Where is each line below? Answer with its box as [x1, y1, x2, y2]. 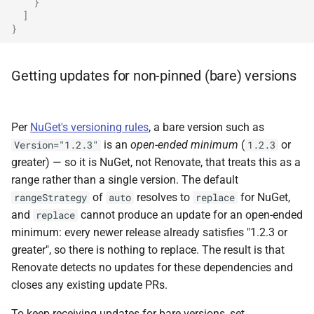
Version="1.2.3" [14, 139, 98, 151]
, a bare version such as [149, 121, 264, 134]
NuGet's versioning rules [30, 121, 149, 134]
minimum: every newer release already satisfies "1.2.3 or [11, 226, 287, 239]
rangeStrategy [14, 191, 87, 204]
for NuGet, [238, 191, 290, 204]
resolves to [134, 191, 193, 204]
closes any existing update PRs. [11, 278, 168, 292]
